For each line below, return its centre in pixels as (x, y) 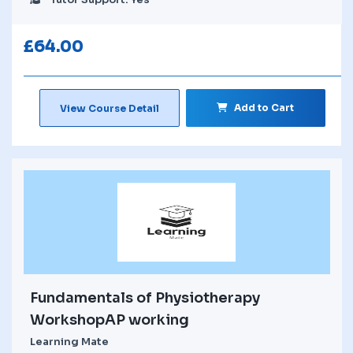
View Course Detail (109, 108)
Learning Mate (69, 341)
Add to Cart (264, 107)
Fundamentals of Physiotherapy (145, 297)
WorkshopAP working (110, 320)
